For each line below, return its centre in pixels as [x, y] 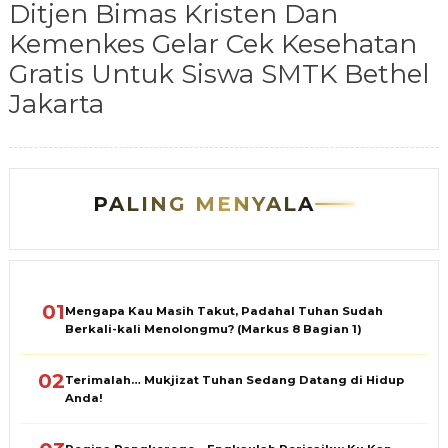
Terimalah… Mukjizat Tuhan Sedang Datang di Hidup [234, 379]
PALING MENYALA [204, 203]
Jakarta [56, 103]
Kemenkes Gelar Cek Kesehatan [212, 43]
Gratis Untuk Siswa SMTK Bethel [218, 73]
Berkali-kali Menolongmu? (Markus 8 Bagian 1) [213, 328]
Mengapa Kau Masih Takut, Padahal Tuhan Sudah [223, 310]
